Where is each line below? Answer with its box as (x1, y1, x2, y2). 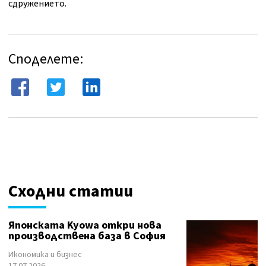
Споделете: (8, 49, 83, 69)
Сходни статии (8, 179, 133, 203)
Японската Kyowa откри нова (8, 218, 161, 233)
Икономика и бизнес (8, 249, 82, 261)
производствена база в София (8, 229, 166, 243)
